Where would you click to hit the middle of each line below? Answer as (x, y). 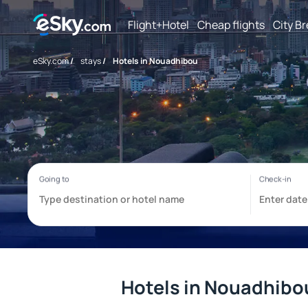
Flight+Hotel (158, 24)
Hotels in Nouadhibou (155, 61)
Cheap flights (231, 24)
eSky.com (51, 61)
